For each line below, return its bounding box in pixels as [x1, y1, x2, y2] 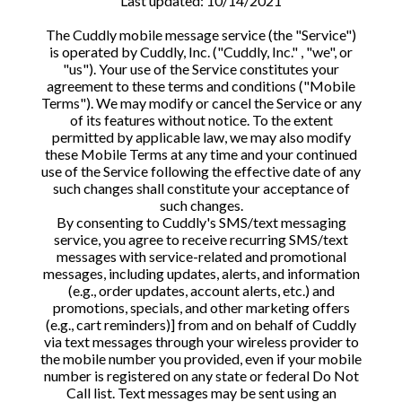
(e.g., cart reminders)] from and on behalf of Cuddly [46, 316, 356, 333]
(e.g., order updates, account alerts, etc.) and [67, 282, 335, 299]
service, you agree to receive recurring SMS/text [54, 231, 348, 248]
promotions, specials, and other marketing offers [52, 299, 350, 316]
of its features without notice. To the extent [69, 111, 333, 128]
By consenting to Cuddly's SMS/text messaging [56, 214, 346, 231]
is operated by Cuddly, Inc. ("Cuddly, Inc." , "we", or [49, 43, 353, 60]
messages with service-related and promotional [56, 248, 346, 265]
